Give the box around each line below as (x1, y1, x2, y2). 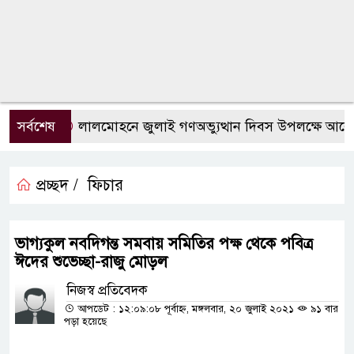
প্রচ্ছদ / (32, 175, 78, 195)
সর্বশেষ (17, 118, 55, 135)
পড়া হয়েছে (64, 315, 107, 328)
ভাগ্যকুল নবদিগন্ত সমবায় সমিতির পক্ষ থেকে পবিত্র (15, 234, 313, 254)
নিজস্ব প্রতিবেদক (66, 282, 148, 299)
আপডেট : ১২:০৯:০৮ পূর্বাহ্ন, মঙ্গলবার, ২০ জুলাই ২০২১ (74, 303, 297, 315)
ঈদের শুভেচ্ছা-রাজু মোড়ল (15, 252, 168, 272)
